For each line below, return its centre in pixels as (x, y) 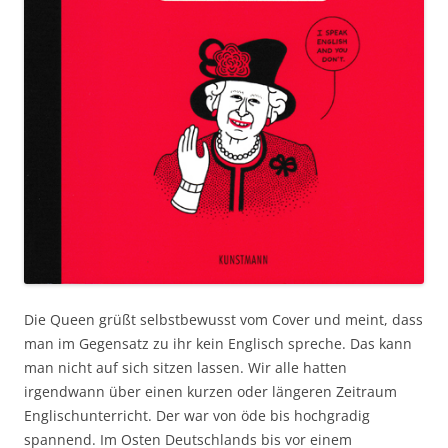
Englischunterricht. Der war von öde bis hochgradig (197, 416)
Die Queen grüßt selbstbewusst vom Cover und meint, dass (223, 320)
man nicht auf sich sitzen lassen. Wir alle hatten (185, 368)
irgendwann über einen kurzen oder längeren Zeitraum (210, 392)
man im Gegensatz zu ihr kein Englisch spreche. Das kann (218, 344)
